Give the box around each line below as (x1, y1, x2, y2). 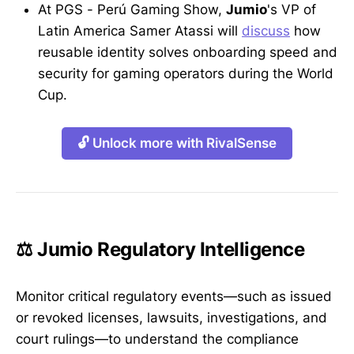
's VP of (267, 2, 316, 17)
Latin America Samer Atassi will (38, 23, 242, 39)
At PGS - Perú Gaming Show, (38, 2, 226, 17)
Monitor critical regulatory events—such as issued (16, 288, 332, 305)
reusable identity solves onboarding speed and (38, 44, 337, 60)
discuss (242, 23, 290, 39)
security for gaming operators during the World (38, 66, 333, 81)
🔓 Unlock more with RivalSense (77, 135, 277, 152)
